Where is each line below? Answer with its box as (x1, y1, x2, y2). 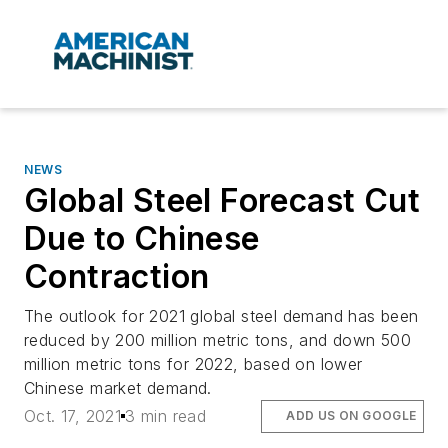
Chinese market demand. (24, 378, 212, 399)
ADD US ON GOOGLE (286, 408, 417, 424)
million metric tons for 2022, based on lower (24, 354, 363, 375)
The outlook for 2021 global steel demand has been (24, 306, 419, 327)
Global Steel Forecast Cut (24, 181, 420, 221)
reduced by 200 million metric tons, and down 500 (24, 330, 412, 351)
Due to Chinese (24, 219, 260, 259)
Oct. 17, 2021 (24, 406, 122, 427)
